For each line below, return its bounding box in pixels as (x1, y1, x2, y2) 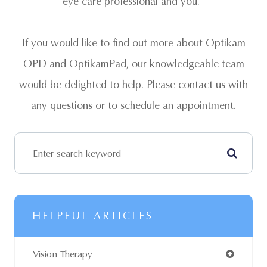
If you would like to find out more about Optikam (21, 36, 246, 49)
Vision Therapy (33, 249, 92, 260)
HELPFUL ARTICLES (32, 209, 153, 222)
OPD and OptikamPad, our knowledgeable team (23, 57, 244, 70)
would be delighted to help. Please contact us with (19, 78, 248, 91)
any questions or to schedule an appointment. (31, 99, 236, 112)
